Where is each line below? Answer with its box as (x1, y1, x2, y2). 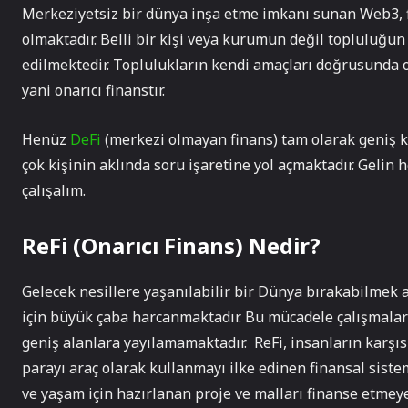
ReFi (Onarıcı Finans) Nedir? (22, 230, 321, 260)
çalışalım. (22, 180, 86, 200)
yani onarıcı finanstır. (22, 80, 165, 100)
